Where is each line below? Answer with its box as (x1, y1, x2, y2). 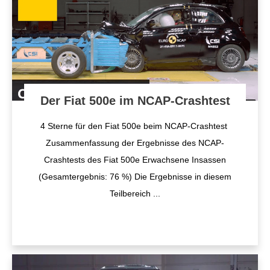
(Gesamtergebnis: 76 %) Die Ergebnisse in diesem (39, 172, 231, 181)
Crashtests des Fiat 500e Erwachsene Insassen (44, 155, 226, 165)
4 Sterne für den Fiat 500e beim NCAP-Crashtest (40, 121, 230, 131)
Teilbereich (110, 189, 153, 198)
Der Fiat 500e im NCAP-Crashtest (40, 94, 230, 107)
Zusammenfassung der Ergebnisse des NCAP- (46, 138, 224, 148)
